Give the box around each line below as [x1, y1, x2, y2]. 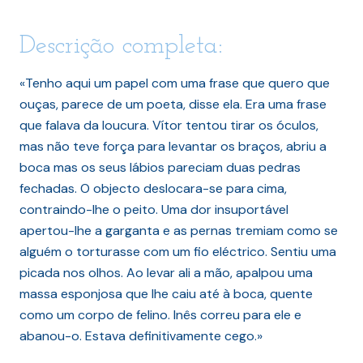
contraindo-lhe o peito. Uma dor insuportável [19, 200, 288, 218]
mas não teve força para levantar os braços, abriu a [19, 137, 327, 155]
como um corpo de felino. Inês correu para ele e [19, 305, 301, 323]
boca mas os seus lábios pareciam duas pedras [19, 158, 301, 176]
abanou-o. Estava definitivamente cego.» [19, 327, 263, 344]
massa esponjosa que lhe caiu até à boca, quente [19, 284, 313, 302]
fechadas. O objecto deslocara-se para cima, [19, 179, 287, 197]
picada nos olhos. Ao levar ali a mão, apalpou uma [19, 263, 313, 281]
